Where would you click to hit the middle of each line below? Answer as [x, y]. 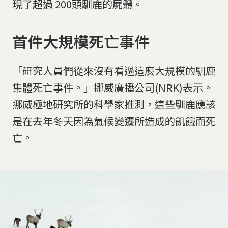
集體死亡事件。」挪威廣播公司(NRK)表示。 [113, 87]
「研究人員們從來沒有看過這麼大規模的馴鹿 [114, 70]
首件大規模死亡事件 [81, 41]
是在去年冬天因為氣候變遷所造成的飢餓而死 [114, 121]
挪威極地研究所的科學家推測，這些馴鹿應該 [114, 104]
